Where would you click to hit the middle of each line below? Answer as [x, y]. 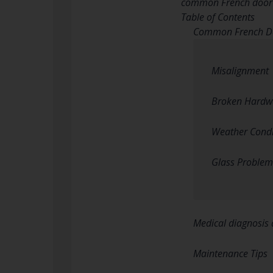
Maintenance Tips [230, 253]
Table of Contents [218, 17]
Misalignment [240, 70]
